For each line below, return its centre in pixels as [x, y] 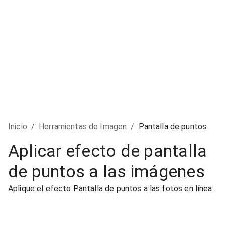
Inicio [18, 126]
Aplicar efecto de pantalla [108, 151]
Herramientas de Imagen [83, 126]
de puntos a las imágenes [106, 171]
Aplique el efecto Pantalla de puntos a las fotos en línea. [111, 189]
